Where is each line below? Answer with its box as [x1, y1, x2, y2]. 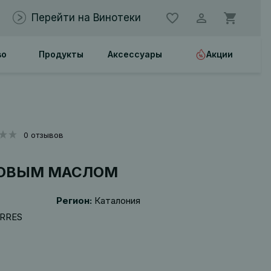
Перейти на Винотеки [31, 11, 141, 24]
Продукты [39, 49, 84, 59]
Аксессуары [108, 49, 163, 59]
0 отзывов [23, 130, 64, 140]
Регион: [56, 195, 92, 206]
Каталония [94, 195, 140, 206]
